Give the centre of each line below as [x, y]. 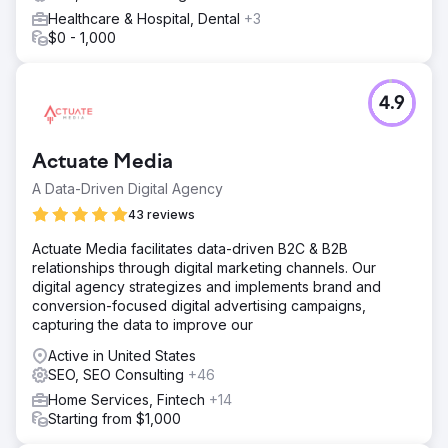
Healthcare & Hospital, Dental [146, 18]
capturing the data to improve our [142, 324]
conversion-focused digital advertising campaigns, [199, 305]
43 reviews [161, 214]
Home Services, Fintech [128, 399]
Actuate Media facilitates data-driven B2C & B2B [190, 248]
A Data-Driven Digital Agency [127, 188]
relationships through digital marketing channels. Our [204, 267]
